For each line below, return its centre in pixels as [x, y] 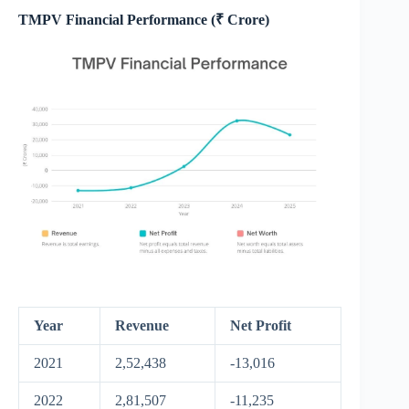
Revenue [142, 326]
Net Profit [261, 326]
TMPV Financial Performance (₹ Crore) [144, 19]
